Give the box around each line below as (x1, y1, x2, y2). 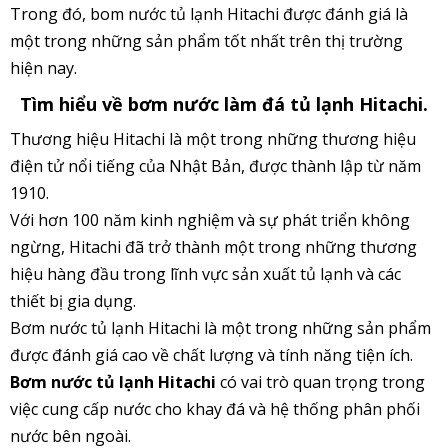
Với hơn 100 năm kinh (10, 209, 177, 232)
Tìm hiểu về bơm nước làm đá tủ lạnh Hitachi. (20, 92, 428, 117)
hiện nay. (10, 57, 77, 80)
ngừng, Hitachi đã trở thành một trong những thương (10, 236, 417, 259)
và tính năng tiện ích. (258, 344, 413, 367)
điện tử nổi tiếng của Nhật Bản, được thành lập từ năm (10, 155, 421, 178)
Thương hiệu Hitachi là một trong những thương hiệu (10, 128, 416, 151)
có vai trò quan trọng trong (216, 371, 425, 394)
